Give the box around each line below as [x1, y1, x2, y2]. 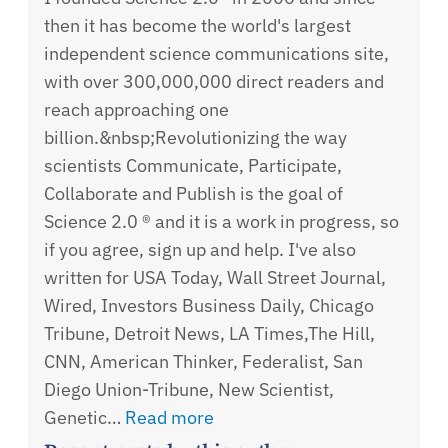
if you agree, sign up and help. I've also [44, 238, 356, 262]
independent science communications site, [44, 42, 389, 66]
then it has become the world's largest [44, 14, 351, 38]
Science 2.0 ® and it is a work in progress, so [44, 210, 399, 234]
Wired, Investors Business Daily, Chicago [44, 294, 374, 318]
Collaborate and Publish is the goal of [44, 182, 343, 206]
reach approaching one [44, 98, 229, 122]
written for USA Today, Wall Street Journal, [44, 266, 386, 290]
